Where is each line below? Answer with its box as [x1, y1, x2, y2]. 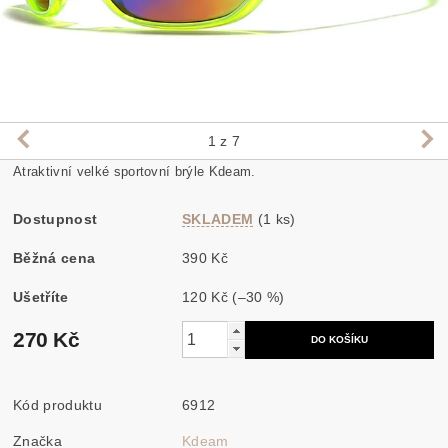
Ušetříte [13, 288, 69, 305]
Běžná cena [13, 249, 96, 266]
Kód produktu [13, 396, 102, 413]
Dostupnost [13, 210, 98, 227]
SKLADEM [182, 210, 254, 227]
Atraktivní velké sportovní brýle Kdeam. [13, 163, 260, 179]
